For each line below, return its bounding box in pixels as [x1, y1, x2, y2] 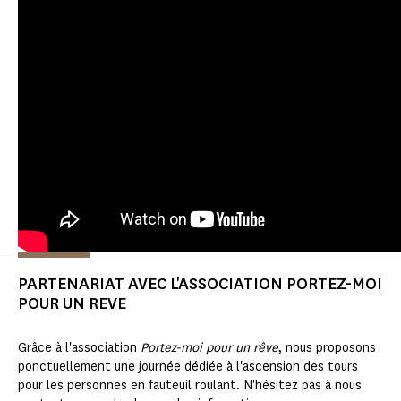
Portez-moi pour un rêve [141, 339, 278, 357]
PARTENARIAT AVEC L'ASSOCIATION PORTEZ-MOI [18, 273, 382, 295]
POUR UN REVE [18, 293, 126, 315]
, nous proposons [278, 339, 376, 357]
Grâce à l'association [18, 339, 141, 357]
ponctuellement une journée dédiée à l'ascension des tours [18, 358, 358, 376]
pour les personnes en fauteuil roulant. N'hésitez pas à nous [18, 377, 362, 395]
